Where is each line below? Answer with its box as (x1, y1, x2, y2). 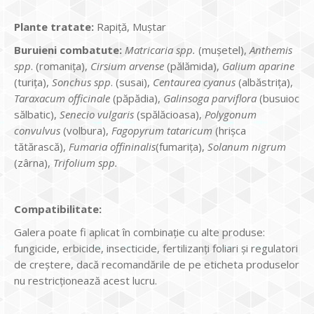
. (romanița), (31, 59, 90, 73)
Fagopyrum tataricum (111, 123, 212, 137)
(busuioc (257, 91, 299, 105)
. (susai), (111, 75, 153, 89)
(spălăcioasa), (134, 107, 202, 121)
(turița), (14, 75, 52, 89)
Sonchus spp (52, 75, 111, 89)
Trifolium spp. (53, 156, 118, 170)
